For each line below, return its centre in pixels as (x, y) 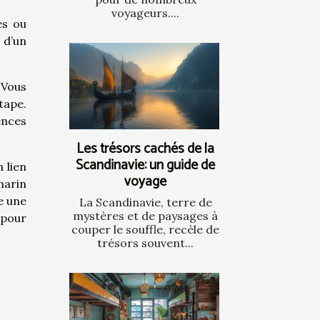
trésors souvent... (145, 242)
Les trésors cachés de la (145, 149)
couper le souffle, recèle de (145, 229)
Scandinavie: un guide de (145, 165)
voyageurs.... (145, 13)
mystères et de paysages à (145, 215)
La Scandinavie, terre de (145, 202)
